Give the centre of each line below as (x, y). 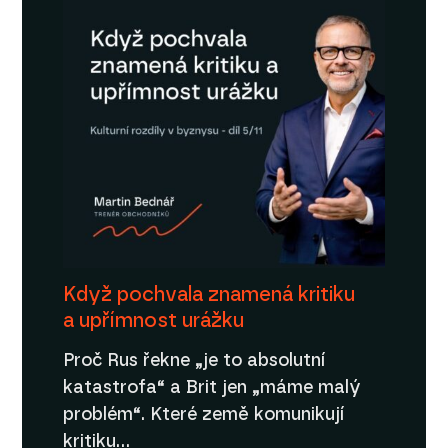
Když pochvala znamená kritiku (208, 294)
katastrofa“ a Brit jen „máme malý (211, 388)
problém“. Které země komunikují (203, 415)
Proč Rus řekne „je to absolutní (194, 361)
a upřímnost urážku (153, 320)
